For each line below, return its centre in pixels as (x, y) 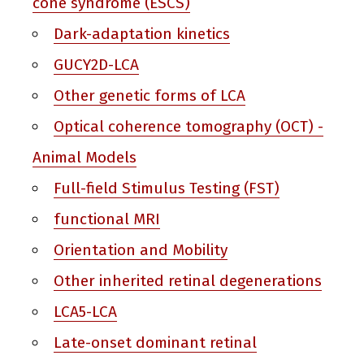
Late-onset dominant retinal (156, 343)
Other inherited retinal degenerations (188, 281)
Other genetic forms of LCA (150, 96)
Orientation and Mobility (141, 250)
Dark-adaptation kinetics (142, 34)
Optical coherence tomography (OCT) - (189, 127)
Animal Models (84, 158)
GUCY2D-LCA (97, 65)
